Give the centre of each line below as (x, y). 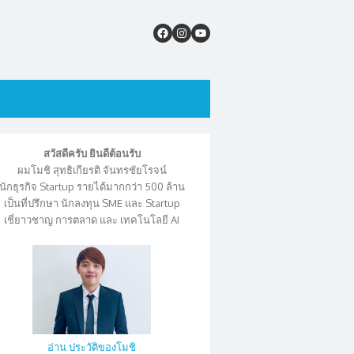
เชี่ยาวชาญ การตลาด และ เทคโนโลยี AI (92, 220)
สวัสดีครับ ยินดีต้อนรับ (92, 153)
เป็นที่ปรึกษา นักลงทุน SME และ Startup (92, 203)
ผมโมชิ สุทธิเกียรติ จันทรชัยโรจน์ (92, 170)
